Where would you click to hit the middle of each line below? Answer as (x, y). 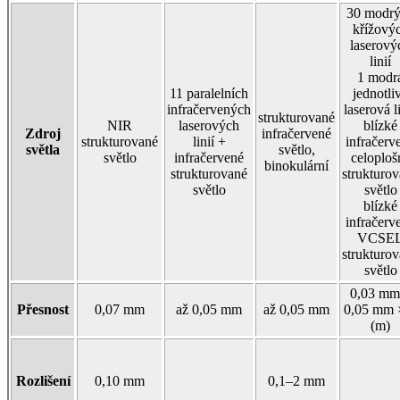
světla (43, 149)
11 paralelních (209, 93)
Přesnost (43, 309)
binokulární (296, 165)
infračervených (209, 109)
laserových (209, 125)
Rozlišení (43, 380)
